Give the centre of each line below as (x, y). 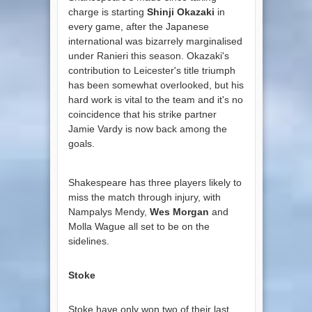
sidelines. (88, 241)
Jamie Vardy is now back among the (147, 128)
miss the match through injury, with (144, 197)
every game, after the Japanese (138, 26)
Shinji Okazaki (180, 11)
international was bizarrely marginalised (155, 41)
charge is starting (107, 11)
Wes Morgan (179, 211)
